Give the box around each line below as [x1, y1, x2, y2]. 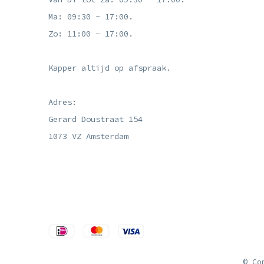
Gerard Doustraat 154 [48, 114, 143, 124]
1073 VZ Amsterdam [48, 131, 128, 141]
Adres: [48, 97, 77, 107]
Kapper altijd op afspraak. [48, 62, 171, 73]
